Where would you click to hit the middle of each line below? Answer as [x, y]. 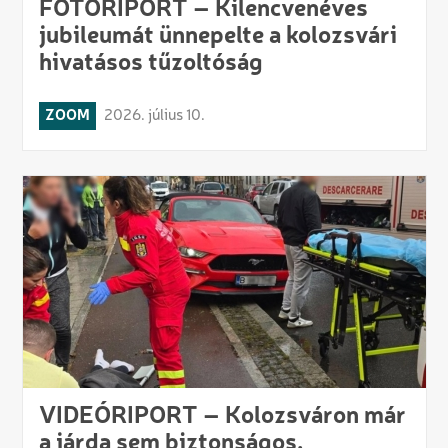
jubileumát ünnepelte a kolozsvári [217, 36]
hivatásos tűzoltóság [150, 63]
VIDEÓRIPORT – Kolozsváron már [222, 416]
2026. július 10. [154, 115]
